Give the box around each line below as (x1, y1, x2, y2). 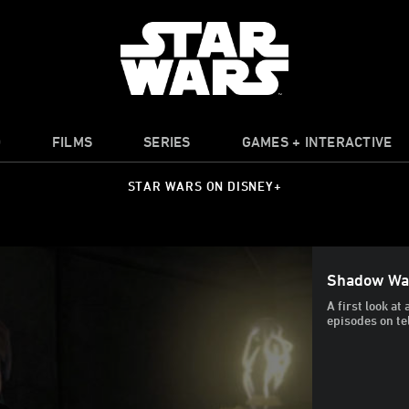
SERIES (143, 133, 191, 150)
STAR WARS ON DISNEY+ (127, 178, 282, 194)
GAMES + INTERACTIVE (241, 133, 393, 150)
